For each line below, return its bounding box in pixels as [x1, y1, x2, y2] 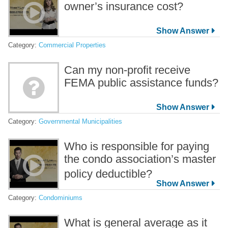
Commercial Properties [39, 41, 106, 49]
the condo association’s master [64, 152, 216, 165]
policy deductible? [64, 167, 155, 180]
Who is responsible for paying [64, 139, 209, 153]
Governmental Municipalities [39, 117, 122, 125]
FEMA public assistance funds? [64, 76, 218, 89]
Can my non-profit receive [64, 63, 190, 76]
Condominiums [39, 193, 82, 202]
